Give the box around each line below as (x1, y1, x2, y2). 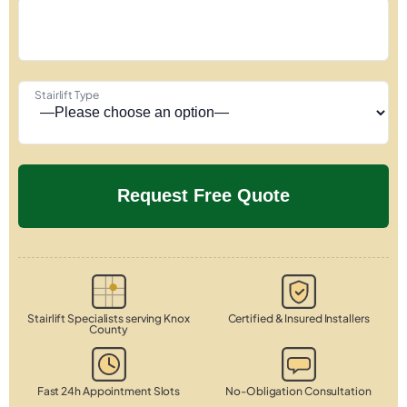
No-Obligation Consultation (225, 383, 372, 398)
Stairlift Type (35, 87, 99, 102)
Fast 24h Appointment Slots (36, 383, 181, 398)
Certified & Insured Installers (227, 311, 370, 325)
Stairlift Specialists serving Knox (27, 311, 190, 325)
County (89, 322, 128, 336)
